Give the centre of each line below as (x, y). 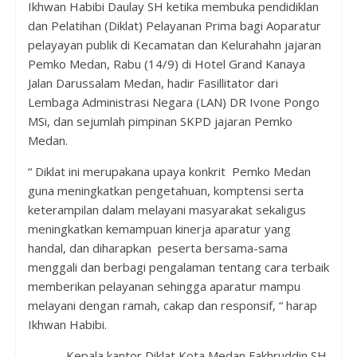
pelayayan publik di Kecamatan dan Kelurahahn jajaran (174, 44)
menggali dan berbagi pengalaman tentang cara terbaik (178, 267)
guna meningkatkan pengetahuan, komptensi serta (165, 190)
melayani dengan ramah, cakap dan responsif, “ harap (172, 305)
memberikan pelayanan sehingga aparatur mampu (164, 286)
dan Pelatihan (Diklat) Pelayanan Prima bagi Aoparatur (174, 25)
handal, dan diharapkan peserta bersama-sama (157, 247)
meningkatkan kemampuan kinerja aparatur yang (159, 228)
